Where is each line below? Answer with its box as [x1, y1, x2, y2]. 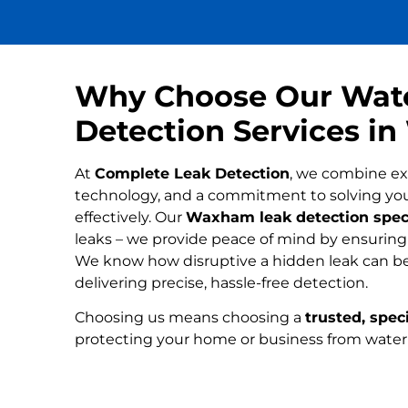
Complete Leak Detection [95, 164, 290, 182]
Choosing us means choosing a [75, 309, 305, 327]
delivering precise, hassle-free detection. [75, 273, 368, 291]
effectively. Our [75, 208, 186, 226]
